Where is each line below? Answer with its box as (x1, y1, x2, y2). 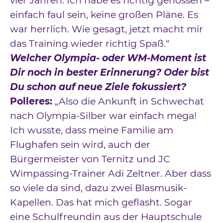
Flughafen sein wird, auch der (10, 139, 150, 151)
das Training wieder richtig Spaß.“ (10, 38, 169, 50)
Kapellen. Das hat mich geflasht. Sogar (10, 197, 192, 209)
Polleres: (10, 96, 52, 108)
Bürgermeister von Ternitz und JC (10, 153, 170, 165)
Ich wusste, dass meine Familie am (10, 124, 173, 136)
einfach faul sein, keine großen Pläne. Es (10, 9, 198, 21)
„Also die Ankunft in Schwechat (52, 96, 204, 108)
